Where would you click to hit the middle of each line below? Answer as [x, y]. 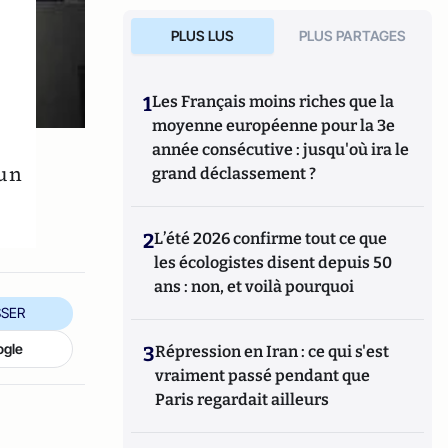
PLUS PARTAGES [353, 35]
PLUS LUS [202, 35]
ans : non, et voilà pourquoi [254, 286]
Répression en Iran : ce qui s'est [272, 351]
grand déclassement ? [234, 173]
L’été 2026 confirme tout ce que [271, 238]
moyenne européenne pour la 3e [274, 125]
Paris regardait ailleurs [242, 399]
